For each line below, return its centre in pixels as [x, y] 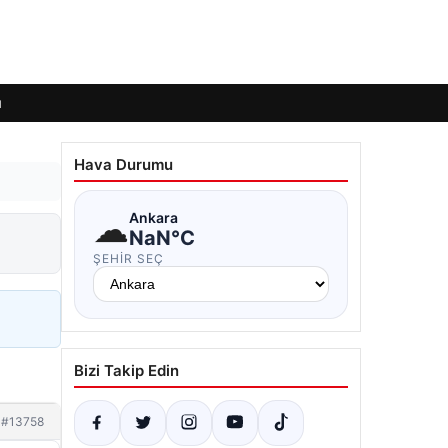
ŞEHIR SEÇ [128, 258]
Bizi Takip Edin [126, 370]
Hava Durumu [123, 164]
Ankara [153, 217]
